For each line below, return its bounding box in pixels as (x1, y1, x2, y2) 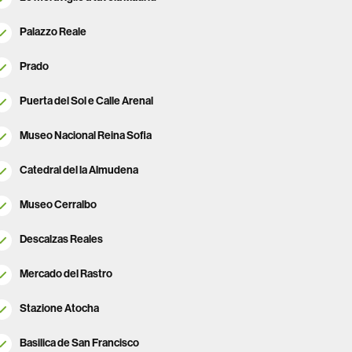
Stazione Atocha (19, 300, 99, 315)
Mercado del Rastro (19, 266, 112, 280)
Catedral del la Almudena (19, 162, 138, 177)
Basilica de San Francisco (19, 335, 139, 350)
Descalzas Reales (19, 231, 103, 246)
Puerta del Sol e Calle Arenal (19, 93, 153, 108)
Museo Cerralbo (19, 196, 97, 211)
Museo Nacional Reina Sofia (19, 127, 152, 142)
